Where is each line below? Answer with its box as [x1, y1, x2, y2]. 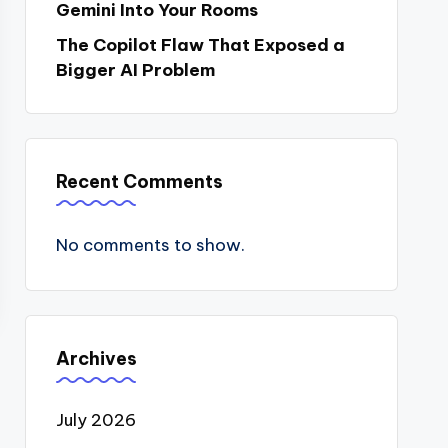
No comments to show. [55, 234, 245, 256]
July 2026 [55, 409, 136, 431]
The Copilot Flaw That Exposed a [55, 34, 345, 56]
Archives [55, 347, 137, 370]
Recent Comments [55, 170, 223, 193]
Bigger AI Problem [55, 59, 215, 81]
